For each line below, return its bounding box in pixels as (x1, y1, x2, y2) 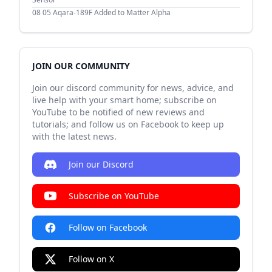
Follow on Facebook (69, 222, 147, 233)
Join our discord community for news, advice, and (32, 82, 234, 93)
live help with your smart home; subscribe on (32, 94, 217, 106)
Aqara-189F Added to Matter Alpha (53, 7, 171, 18)
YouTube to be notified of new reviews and (32, 106, 205, 118)
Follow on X (69, 253, 114, 265)
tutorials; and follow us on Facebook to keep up (32, 118, 224, 130)
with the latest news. (32, 131, 117, 142)
